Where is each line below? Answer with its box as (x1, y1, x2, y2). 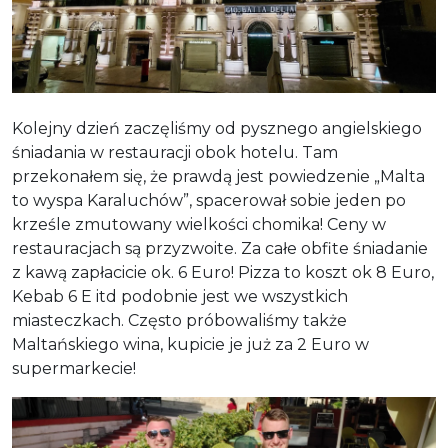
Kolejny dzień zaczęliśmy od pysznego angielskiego (12, 119, 422, 139)
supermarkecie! (12, 359, 136, 379)
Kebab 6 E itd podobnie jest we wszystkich (12, 287, 348, 307)
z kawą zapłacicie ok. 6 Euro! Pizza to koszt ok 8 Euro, (12, 263, 434, 283)
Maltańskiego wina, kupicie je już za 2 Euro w (12, 335, 369, 355)
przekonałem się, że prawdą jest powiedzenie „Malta (12, 167, 425, 187)
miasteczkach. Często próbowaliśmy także (12, 311, 347, 331)
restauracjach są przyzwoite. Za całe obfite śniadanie (12, 239, 428, 259)
